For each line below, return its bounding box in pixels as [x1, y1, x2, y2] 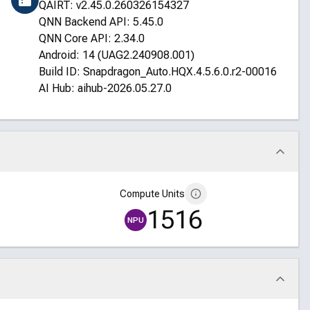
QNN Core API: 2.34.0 [38, 32, 145, 45]
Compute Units [119, 188, 185, 199]
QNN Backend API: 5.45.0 [38, 15, 163, 28]
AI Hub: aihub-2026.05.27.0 [38, 82, 172, 95]
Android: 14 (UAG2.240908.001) [38, 48, 194, 62]
